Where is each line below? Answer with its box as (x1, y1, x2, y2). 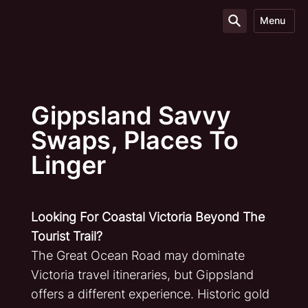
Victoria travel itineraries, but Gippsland (30, 267, 254, 282)
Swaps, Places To (30, 125, 239, 155)
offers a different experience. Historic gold (30, 287, 269, 301)
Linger (30, 150, 106, 180)
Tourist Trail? (30, 229, 102, 243)
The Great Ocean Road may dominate (30, 248, 245, 263)
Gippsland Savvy (30, 100, 231, 131)
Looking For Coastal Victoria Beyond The (30, 210, 265, 224)
